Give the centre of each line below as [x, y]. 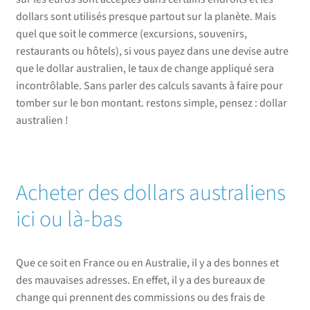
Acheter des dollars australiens [151, 193]
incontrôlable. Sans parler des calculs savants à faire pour [149, 85]
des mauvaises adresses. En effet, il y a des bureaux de [140, 281]
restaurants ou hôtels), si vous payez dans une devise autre [152, 51]
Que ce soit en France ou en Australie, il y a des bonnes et [147, 263]
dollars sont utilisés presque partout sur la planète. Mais [146, 16]
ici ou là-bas [69, 220]
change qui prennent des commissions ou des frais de [140, 298]
